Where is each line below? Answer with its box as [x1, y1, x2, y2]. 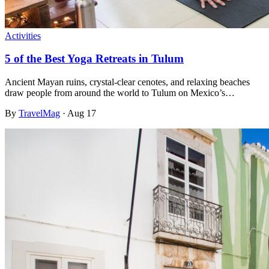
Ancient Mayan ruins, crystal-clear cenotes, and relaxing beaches [5, 77, 250, 88]
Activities [5, 30, 41, 41]
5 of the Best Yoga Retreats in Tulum [5, 52, 184, 65]
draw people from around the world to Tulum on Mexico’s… [5, 88, 235, 98]
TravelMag [19, 108, 60, 119]
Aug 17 [65, 108, 96, 119]
